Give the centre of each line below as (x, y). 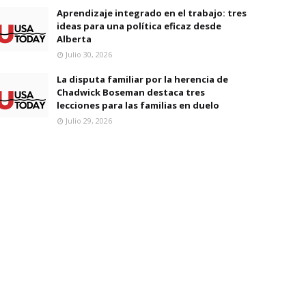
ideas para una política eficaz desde (139, 26)
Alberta (74, 39)
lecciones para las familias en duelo (138, 105)
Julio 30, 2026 (89, 54)
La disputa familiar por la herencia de (142, 79)
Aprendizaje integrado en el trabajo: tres (152, 13)
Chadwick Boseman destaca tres (131, 92)
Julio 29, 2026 (89, 120)
